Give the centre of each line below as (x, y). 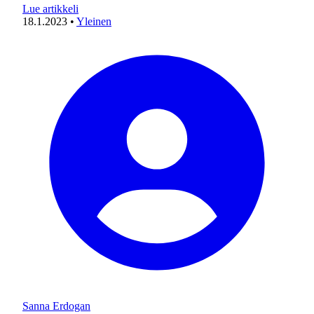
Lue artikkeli (50, 9)
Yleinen (94, 21)
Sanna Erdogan (56, 306)
